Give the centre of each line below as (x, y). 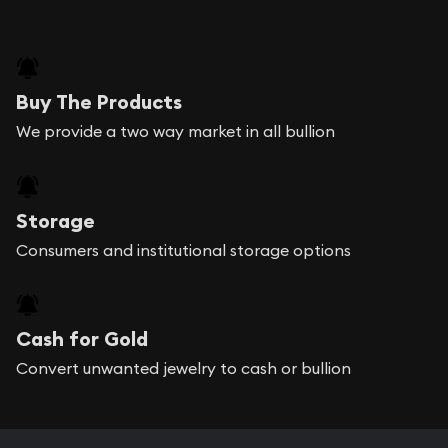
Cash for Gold (82, 339)
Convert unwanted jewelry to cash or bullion (183, 368)
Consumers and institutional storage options (183, 249)
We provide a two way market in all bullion (175, 131)
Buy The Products (99, 102)
